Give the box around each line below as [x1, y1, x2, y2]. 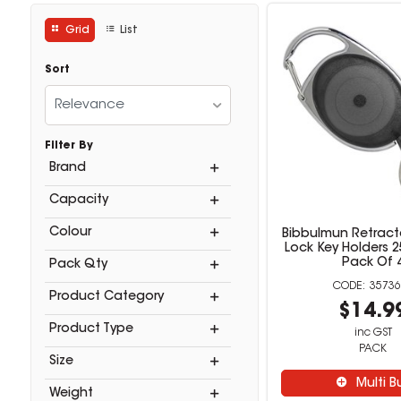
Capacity [48, 194, 108, 207]
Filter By [44, 141, 93, 151]
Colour [48, 226, 91, 239]
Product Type [48, 323, 133, 336]
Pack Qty [48, 259, 107, 271]
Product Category [48, 291, 164, 303]
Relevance [54, 98, 124, 112]
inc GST [354, 328, 392, 338]
